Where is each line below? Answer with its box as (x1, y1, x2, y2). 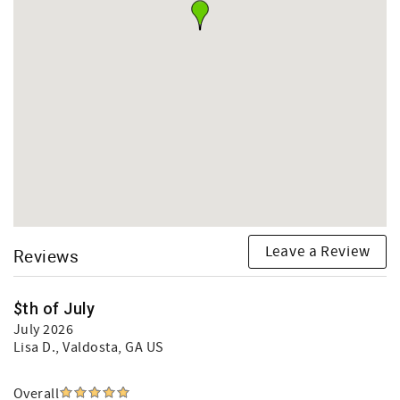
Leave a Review (264, 241, 371, 262)
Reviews (13, 245, 79, 267)
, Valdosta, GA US (55, 338, 164, 356)
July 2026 (13, 321, 74, 338)
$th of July (13, 299, 96, 318)
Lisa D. (13, 338, 56, 356)
